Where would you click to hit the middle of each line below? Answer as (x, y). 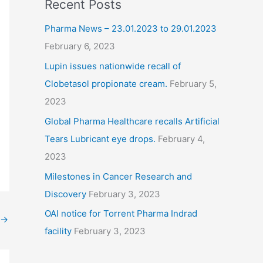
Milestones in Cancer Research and (118, 176)
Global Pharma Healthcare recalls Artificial (132, 121)
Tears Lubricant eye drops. (100, 139)
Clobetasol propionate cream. (106, 84)
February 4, (181, 139)
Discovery (65, 194)
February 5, (193, 84)
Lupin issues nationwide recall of (113, 66)
